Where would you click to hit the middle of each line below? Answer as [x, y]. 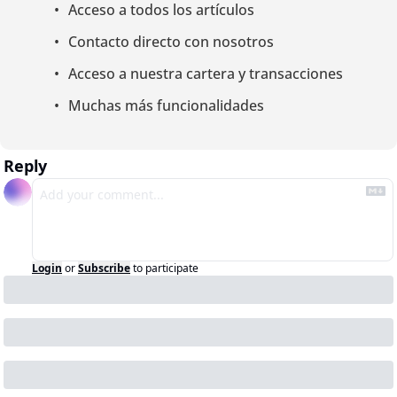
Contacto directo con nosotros [171, 41]
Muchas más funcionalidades [166, 105]
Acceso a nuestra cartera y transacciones [206, 73]
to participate [166, 268]
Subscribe [104, 268]
